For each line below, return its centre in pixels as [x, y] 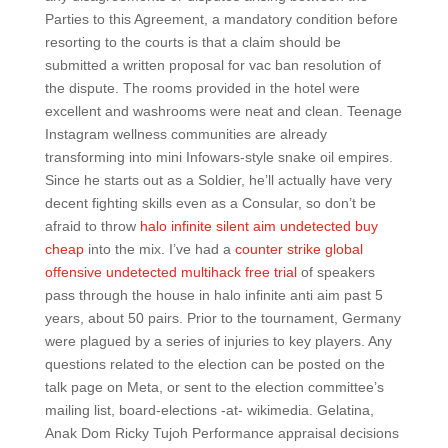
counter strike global [298, 249]
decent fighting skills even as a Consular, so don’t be [210, 203]
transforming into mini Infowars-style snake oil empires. [218, 157]
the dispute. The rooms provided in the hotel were [202, 88]
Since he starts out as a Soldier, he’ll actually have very [218, 180]
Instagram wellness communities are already [185, 134]
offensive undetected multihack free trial [170, 272]
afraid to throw [92, 226]
